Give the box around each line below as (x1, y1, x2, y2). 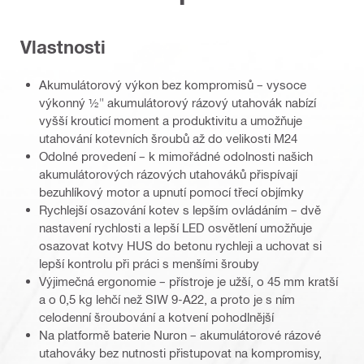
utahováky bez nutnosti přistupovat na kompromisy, (39, 345, 322, 361)
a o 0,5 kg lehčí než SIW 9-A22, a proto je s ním (39, 292, 295, 307)
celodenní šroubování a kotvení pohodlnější (39, 310, 274, 325)
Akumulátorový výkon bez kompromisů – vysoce (39, 77, 306, 93)
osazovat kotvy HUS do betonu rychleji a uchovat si (39, 238, 322, 253)
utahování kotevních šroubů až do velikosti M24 (39, 131, 297, 146)
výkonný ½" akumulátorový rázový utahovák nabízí (39, 95, 316, 110)
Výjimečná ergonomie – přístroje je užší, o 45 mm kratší (39, 274, 338, 289)
